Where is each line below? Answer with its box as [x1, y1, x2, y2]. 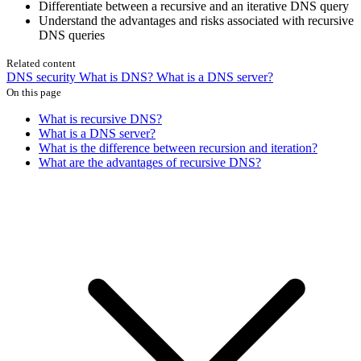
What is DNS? [79, 70, 156, 85]
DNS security [6, 70, 79, 85]
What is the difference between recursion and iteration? [39, 141, 317, 156]
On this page [6, 86, 61, 99]
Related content [6, 57, 76, 70]
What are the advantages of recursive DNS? [39, 156, 261, 170]
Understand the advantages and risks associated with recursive [39, 14, 354, 28]
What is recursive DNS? [39, 112, 162, 127]
